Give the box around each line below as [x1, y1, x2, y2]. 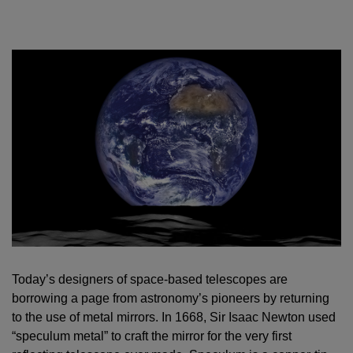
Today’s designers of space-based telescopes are [12, 273, 288, 287]
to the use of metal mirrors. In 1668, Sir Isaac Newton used [12, 310, 336, 325]
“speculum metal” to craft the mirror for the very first [12, 329, 292, 344]
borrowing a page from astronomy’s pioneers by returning [12, 292, 329, 306]
